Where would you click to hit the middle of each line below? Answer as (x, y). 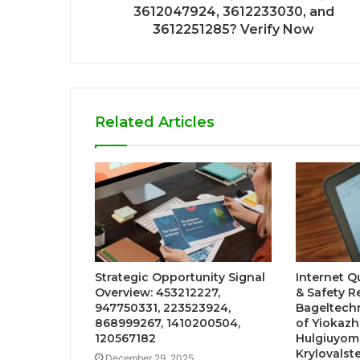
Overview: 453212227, (157, 293)
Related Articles (155, 123)
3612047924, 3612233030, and (233, 12)
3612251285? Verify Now (233, 30)
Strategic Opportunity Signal (180, 278)
